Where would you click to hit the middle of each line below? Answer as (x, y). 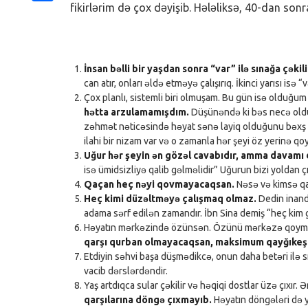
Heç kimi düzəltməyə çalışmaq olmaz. (170, 199)
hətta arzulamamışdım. (136, 112)
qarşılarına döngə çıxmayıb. (148, 300)
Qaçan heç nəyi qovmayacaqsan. (159, 185)
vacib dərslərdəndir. (126, 271)
